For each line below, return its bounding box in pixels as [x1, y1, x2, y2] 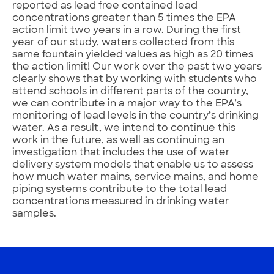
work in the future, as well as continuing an [12, 136, 224, 146]
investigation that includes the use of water [12, 148, 230, 158]
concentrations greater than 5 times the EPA [12, 13, 236, 24]
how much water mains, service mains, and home [12, 172, 259, 183]
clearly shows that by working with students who [12, 75, 257, 85]
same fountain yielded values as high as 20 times [12, 50, 253, 61]
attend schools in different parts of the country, [12, 87, 248, 97]
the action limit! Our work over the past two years [12, 62, 262, 73]
